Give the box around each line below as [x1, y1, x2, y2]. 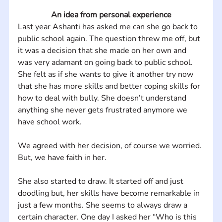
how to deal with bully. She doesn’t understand [17, 92, 188, 104]
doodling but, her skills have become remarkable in [17, 187, 202, 199]
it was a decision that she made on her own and [17, 45, 188, 56]
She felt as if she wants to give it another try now [17, 68, 195, 80]
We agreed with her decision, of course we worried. [17, 140, 204, 151]
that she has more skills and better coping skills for [17, 80, 202, 92]
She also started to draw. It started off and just [17, 175, 185, 187]
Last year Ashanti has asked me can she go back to [17, 21, 200, 32]
